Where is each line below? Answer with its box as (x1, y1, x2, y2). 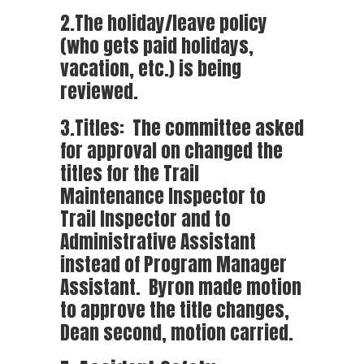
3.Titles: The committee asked (60, 112, 304, 142)
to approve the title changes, (60, 294, 289, 324)
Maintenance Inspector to (60, 180, 266, 210)
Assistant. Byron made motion (60, 271, 301, 301)
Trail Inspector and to (60, 203, 231, 233)
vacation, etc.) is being (60, 53, 241, 83)
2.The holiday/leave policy (60, 7, 267, 37)
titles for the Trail (60, 158, 199, 188)
